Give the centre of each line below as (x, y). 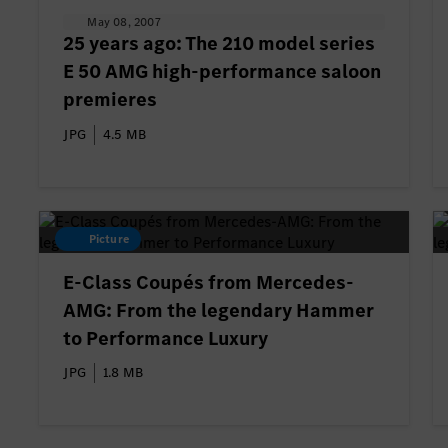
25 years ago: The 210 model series (219, 44)
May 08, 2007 (124, 22)
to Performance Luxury (166, 338)
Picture (107, 238)
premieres (110, 100)
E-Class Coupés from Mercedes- (209, 282)
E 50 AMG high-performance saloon (222, 72)
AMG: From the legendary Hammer (219, 310)
